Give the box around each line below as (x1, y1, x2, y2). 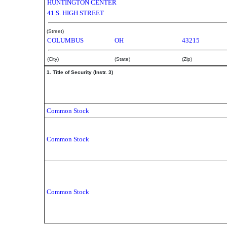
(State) (115, 56, 130, 62)
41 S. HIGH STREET (47, 9, 104, 17)
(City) (47, 56, 59, 62)
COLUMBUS (47, 36, 84, 44)
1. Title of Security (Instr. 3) (47, 69, 113, 75)
